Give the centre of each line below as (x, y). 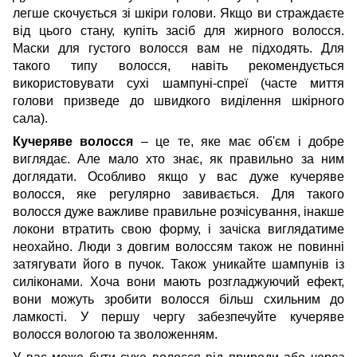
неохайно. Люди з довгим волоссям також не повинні (178, 246)
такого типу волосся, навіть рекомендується (178, 65)
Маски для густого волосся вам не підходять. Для (178, 48)
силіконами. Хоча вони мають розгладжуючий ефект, (178, 281)
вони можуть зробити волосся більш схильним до (178, 299)
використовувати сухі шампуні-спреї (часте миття (178, 83)
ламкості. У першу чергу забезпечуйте (151, 316)
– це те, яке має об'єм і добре (239, 141)
